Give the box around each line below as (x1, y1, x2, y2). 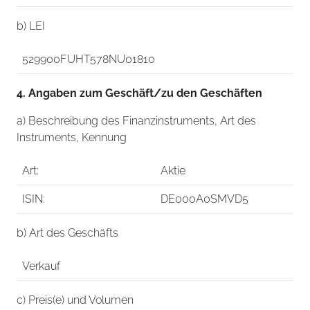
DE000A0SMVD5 (161, 192, 248, 206)
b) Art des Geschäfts (17, 226, 118, 239)
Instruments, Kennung (17, 131, 127, 144)
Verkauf (22, 259, 60, 273)
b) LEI (17, 19, 45, 33)
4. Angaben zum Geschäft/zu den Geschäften (17, 86, 262, 100)
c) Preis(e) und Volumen (17, 293, 134, 307)
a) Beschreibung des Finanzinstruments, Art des (17, 114, 256, 127)
